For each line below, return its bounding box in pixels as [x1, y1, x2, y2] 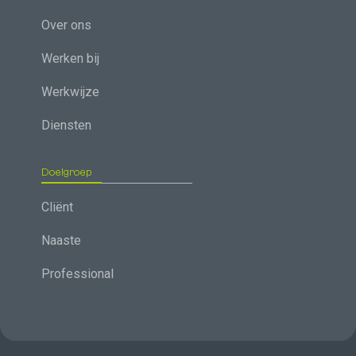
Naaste [41, 233, 82, 249]
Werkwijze [41, 84, 100, 100]
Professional [41, 266, 114, 282]
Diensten [41, 118, 92, 133]
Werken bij [41, 51, 100, 67]
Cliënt [41, 199, 74, 215]
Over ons [41, 17, 92, 33]
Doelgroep [41, 166, 93, 180]
